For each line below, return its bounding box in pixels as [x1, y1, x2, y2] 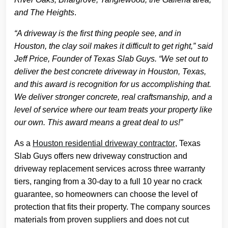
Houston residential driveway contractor [33, 139, 175, 148]
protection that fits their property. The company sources [14, 203, 210, 211]
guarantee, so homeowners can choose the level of [14, 190, 197, 198]
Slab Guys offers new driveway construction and [14, 152, 187, 160]
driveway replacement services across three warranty [14, 164, 205, 173]
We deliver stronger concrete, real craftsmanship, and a [14, 93, 212, 101]
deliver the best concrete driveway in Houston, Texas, [14, 67, 206, 76]
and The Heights [14, 8, 74, 17]
